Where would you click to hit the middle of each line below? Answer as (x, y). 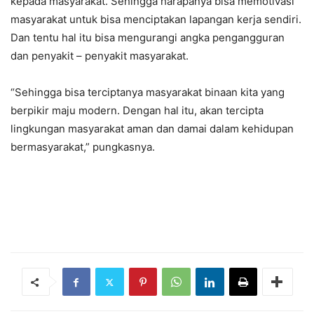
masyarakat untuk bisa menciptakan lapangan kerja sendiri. (156, 20)
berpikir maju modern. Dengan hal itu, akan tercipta (137, 111)
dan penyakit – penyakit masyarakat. (100, 56)
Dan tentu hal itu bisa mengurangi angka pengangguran (148, 38)
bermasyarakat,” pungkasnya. (83, 147)
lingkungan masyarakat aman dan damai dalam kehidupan (152, 129)
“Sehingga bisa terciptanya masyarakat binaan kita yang (148, 93)
